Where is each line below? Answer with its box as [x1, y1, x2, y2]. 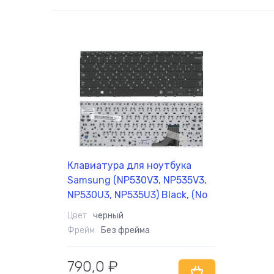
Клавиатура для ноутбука [67, 160, 191, 171]
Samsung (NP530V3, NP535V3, [67, 174, 207, 186]
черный [93, 210, 124, 221]
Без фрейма [101, 225, 150, 235]
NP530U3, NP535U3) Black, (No [67, 189, 207, 201]
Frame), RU [67, 204, 116, 215]
